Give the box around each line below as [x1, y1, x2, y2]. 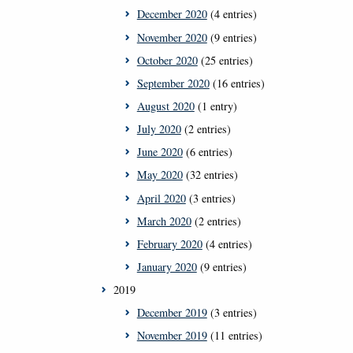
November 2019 [136, 328, 207, 344]
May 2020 [136, 167, 183, 183]
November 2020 [136, 29, 207, 45]
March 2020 [136, 213, 191, 229]
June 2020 [136, 144, 183, 160]
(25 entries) [197, 52, 253, 68]
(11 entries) [206, 328, 262, 344]
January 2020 [136, 258, 197, 274]
